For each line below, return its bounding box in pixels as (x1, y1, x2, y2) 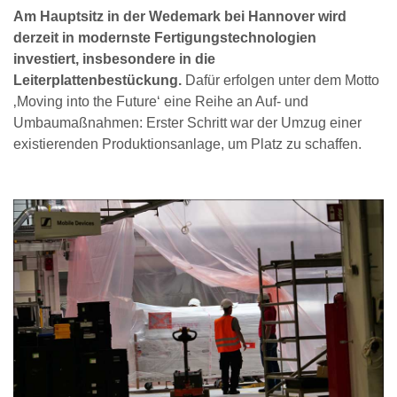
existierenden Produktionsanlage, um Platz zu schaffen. (13, 136, 362, 152)
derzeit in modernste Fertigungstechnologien (13, 30, 316, 46)
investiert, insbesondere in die (13, 51, 215, 67)
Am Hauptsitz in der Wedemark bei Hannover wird (13, 9, 346, 25)
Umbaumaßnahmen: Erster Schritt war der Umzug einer (13, 115, 362, 131)
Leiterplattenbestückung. (13, 73, 182, 89)
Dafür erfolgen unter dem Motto (182, 73, 379, 89)
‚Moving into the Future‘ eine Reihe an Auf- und (13, 94, 308, 110)
